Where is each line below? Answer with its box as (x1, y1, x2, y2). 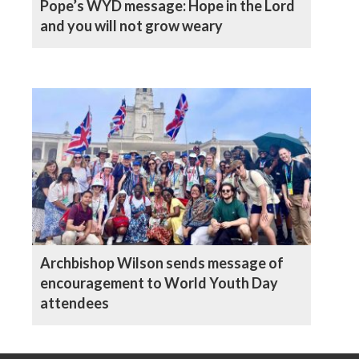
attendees (40, 294, 109, 313)
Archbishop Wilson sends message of (40, 254, 284, 272)
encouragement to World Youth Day (40, 274, 278, 292)
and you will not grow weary (40, 16, 223, 34)
